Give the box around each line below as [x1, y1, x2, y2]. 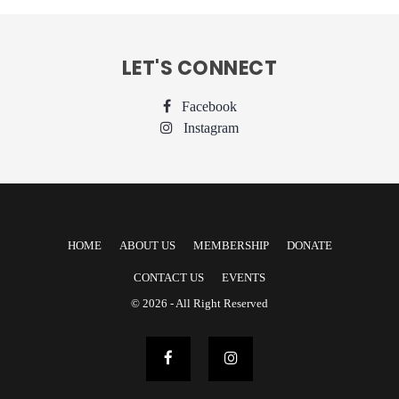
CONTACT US [134, 271, 204, 285]
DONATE [286, 239, 332, 253]
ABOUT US [118, 239, 175, 253]
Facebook [181, 99, 237, 115]
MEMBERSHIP [192, 239, 269, 253]
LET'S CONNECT [121, 54, 278, 83]
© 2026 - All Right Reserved [131, 297, 268, 311]
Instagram [183, 120, 239, 136]
